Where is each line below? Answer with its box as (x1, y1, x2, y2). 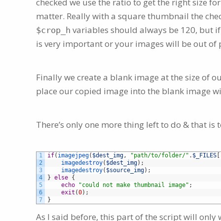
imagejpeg (58, 152, 89, 159)
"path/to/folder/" (130, 152, 189, 159)
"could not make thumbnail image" (78, 182, 189, 189)
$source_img (106, 167, 144, 174)
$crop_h (36, 25, 71, 36)
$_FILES (192, 152, 217, 159)
